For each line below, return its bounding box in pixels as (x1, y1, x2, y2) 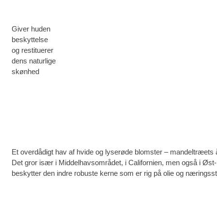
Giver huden (12, 24, 50, 33)
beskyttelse (12, 35, 48, 44)
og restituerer (12, 46, 53, 54)
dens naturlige (12, 56, 56, 65)
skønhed (12, 67, 39, 76)
